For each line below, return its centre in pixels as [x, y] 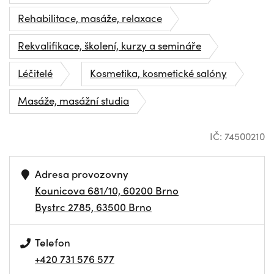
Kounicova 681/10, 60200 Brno [107, 190]
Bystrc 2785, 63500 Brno [93, 207]
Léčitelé [35, 73]
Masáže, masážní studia [73, 100]
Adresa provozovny [82, 174]
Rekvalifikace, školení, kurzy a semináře [109, 45]
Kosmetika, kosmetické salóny [158, 73]
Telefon [53, 242]
